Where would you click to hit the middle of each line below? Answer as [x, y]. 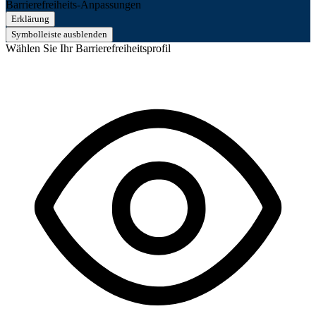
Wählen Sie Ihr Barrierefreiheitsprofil [88, 48]
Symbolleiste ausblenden [59, 34]
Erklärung [30, 18]
